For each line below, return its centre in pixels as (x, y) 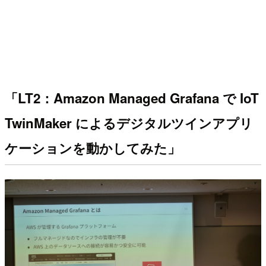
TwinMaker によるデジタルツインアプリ (129, 123)
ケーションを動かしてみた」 (93, 148)
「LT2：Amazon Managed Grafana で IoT (132, 98)
